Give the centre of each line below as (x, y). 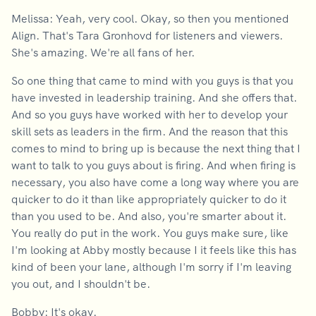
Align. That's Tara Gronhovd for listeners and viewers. (147, 35)
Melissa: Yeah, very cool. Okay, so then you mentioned (150, 18)
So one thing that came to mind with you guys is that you (152, 80)
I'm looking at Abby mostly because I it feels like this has (154, 250)
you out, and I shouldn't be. (81, 284)
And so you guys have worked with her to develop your (150, 114)
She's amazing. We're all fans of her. (104, 52)
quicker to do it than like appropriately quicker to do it (149, 199)
